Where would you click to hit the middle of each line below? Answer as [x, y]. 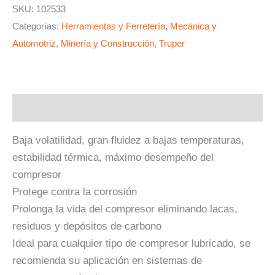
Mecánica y [193, 26]
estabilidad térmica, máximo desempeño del [113, 157]
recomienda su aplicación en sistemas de [107, 260]
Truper [172, 43]
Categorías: [37, 26]
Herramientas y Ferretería [113, 26]
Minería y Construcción [107, 43]
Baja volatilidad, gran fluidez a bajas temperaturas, [128, 140]
